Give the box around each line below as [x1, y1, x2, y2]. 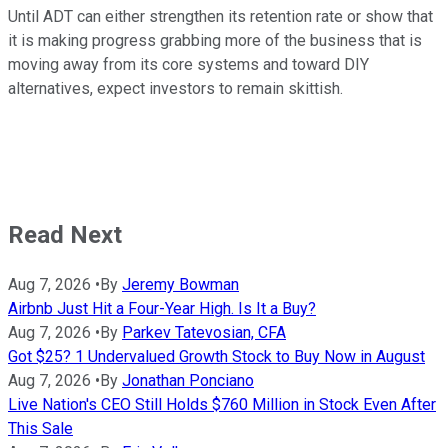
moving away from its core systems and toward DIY [8, 55, 369, 75]
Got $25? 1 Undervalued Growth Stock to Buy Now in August [8, 347, 425, 367]
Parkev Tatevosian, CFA [122, 323, 286, 343]
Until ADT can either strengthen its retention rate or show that [8, 7, 433, 27]
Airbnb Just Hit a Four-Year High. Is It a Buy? [8, 299, 316, 319]
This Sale [8, 419, 73, 439]
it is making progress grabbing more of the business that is [8, 31, 422, 51]
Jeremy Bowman [122, 275, 239, 295]
